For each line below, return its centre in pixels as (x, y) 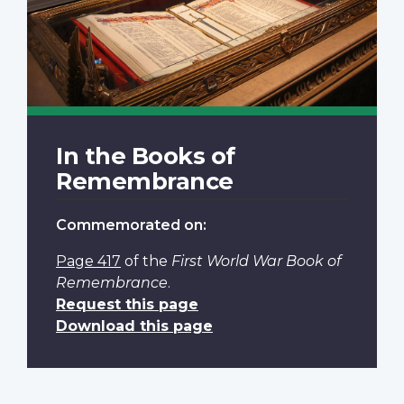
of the (146, 262)
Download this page (134, 326)
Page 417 (88, 262)
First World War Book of (256, 262)
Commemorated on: (131, 225)
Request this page (127, 305)
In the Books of (146, 156)
